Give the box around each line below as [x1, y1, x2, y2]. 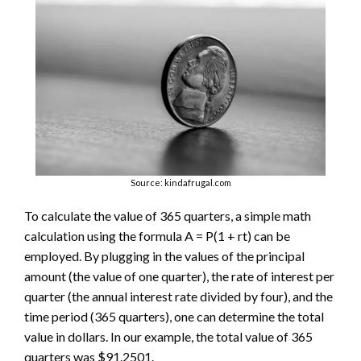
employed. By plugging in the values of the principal [24, 248, 305, 264]
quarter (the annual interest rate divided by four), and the [24, 288, 333, 305]
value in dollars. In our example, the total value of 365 [24, 329, 313, 345]
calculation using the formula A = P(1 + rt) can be [24, 228, 290, 244]
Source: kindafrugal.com [130, 177, 231, 189]
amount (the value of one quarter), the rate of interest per [24, 268, 334, 284]
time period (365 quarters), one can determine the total [24, 309, 324, 325]
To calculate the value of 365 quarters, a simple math [24, 208, 311, 224]
